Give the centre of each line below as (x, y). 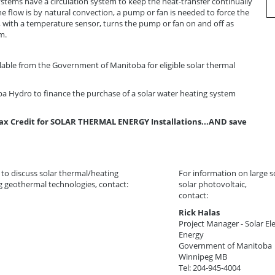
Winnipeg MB (204, 256)
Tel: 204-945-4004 (210, 267)
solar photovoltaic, (213, 184)
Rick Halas (199, 212)
